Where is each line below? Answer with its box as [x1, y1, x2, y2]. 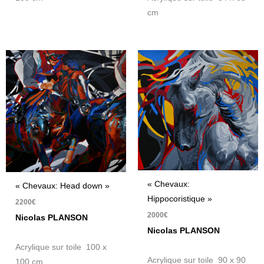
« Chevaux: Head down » [15, 181, 110, 191]
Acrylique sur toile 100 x [15, 243, 107, 252]
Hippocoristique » [147, 194, 213, 203]
